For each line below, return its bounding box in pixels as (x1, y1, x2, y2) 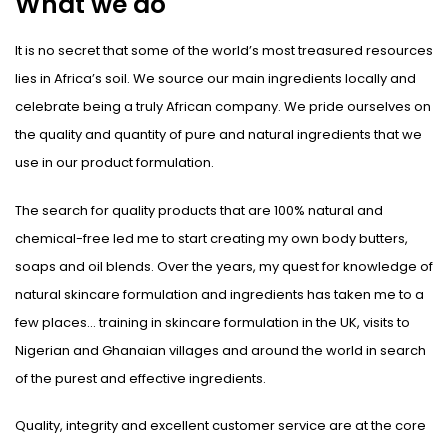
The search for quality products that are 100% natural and (15, 200, 383, 220)
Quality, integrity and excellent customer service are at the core (15, 416, 426, 435)
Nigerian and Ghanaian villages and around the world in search (15, 340, 426, 360)
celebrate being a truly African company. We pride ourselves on (15, 97, 431, 116)
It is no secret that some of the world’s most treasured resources (15, 41, 433, 60)
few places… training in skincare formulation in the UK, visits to (15, 312, 410, 332)
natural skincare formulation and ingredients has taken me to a (15, 284, 424, 304)
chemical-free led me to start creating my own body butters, (15, 228, 408, 248)
